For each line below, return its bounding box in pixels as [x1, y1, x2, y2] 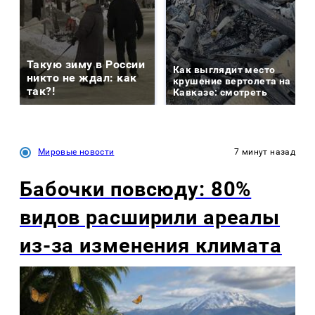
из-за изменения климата [20, 233, 282, 257]
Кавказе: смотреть [173, 86, 268, 98]
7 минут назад [234, 146, 295, 157]
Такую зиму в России [27, 57, 146, 71]
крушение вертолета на [173, 75, 291, 86]
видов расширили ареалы [20, 205, 281, 229]
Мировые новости [38, 146, 115, 157]
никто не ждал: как [27, 70, 137, 84]
